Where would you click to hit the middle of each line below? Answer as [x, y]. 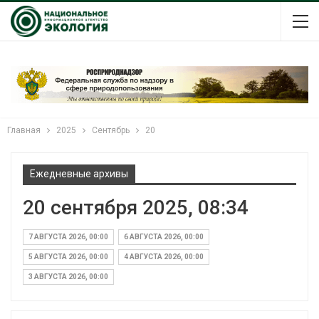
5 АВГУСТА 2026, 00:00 [68, 256]
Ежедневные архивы [79, 173]
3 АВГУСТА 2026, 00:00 [68, 276]
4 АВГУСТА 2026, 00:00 [164, 256]
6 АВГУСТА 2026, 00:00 [164, 236]
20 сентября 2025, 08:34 [136, 207]
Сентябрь [111, 130]
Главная [24, 130]
